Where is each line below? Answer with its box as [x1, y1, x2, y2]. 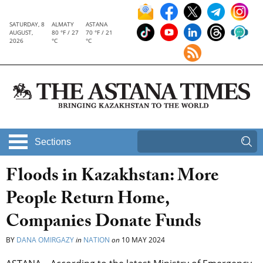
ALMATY [52, 20, 74, 28]
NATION [83, 235, 110, 245]
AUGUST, [9, 28, 33, 36]
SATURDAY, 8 [9, 20, 45, 28]
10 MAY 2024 [120, 235, 165, 245]
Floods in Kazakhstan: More [6, 163, 219, 193]
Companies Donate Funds [6, 208, 201, 239]
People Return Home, [6, 186, 169, 216]
